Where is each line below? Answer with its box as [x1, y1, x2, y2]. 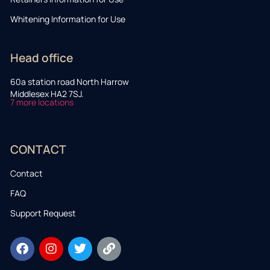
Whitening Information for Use [10, 13, 125, 25]
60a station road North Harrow [10, 75, 129, 87]
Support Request [10, 207, 76, 219]
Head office [10, 49, 73, 66]
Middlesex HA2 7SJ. [10, 87, 84, 99]
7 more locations [10, 96, 75, 108]
